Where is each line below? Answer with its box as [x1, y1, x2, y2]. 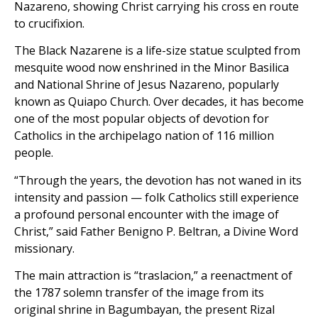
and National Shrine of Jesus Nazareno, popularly [14, 77, 279, 93]
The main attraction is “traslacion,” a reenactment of [14, 268, 292, 284]
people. [14, 145, 53, 161]
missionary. [14, 240, 75, 256]
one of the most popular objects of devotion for [14, 111, 269, 127]
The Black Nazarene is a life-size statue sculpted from [14, 43, 300, 59]
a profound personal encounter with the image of [14, 206, 279, 222]
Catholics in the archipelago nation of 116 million [14, 128, 274, 144]
